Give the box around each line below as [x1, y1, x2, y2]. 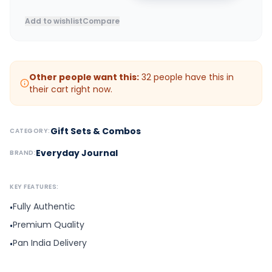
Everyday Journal [36, 147, 118, 159]
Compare [83, 16, 120, 26]
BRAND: [10, 148, 36, 157]
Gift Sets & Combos [50, 125, 141, 137]
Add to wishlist [25, 16, 83, 26]
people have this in [151, 71, 234, 83]
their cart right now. [29, 83, 113, 95]
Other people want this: [29, 71, 140, 83]
